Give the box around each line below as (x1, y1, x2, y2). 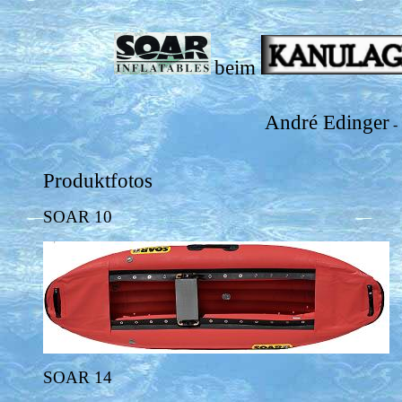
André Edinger (264, 110, 389, 134)
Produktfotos (43, 169, 153, 192)
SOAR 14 (43, 368, 112, 387)
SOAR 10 (43, 207, 112, 226)
